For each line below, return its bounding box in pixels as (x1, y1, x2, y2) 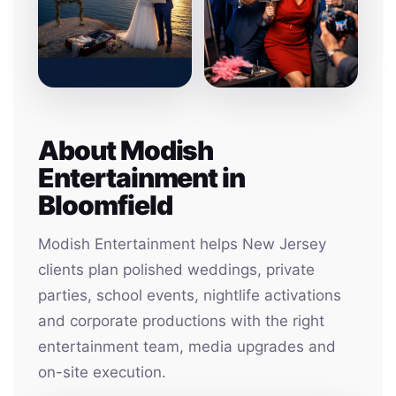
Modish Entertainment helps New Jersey (38, 235, 326, 253)
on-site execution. (38, 363, 166, 381)
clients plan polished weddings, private (38, 261, 315, 278)
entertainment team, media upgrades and (38, 338, 336, 355)
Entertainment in (38, 162, 246, 194)
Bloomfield (38, 189, 172, 221)
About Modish (38, 134, 214, 166)
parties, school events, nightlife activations (38, 286, 341, 304)
